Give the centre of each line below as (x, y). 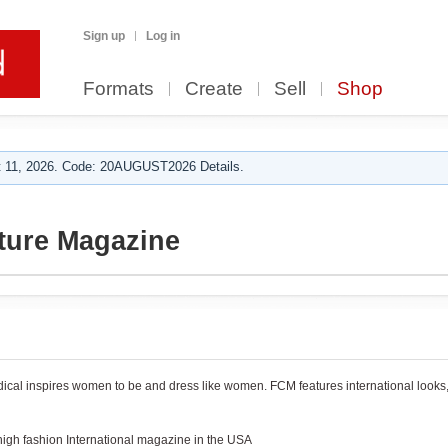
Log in (163, 36)
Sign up (104, 36)
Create (214, 88)
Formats (118, 88)
